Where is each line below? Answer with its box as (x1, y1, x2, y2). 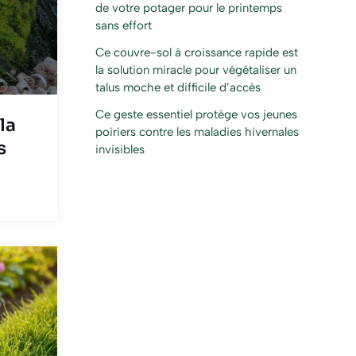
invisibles (95, 142, 145, 157)
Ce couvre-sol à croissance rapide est (95, 45, 298, 60)
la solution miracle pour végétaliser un (95, 63, 296, 78)
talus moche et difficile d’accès (95, 80, 261, 95)
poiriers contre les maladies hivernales (95, 125, 299, 140)
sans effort (95, 18, 152, 33)
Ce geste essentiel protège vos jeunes (95, 107, 297, 122)
